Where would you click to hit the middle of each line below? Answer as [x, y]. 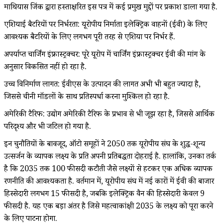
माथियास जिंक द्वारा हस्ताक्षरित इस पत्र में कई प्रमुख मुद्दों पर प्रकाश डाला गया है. [111, 8]
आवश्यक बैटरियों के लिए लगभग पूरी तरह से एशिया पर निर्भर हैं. [90, 38]
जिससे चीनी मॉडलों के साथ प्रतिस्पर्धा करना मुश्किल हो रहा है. [87, 98]
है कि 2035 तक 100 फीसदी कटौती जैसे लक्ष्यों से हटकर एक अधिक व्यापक [108, 170]
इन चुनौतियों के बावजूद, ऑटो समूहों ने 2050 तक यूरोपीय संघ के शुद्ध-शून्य [105, 145]
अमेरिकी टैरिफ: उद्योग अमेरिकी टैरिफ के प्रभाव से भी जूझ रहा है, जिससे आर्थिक [109, 115]
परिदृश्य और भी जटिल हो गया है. [48, 127]
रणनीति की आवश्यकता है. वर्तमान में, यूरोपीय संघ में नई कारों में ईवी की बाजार [109, 182]
